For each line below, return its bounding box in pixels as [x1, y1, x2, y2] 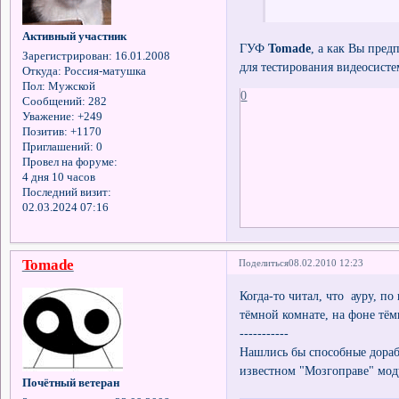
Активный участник [21, 29, 126, 43]
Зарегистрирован [21, 49, 109, 62]
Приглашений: [21, 140, 94, 153]
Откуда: [21, 64, 61, 77]
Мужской [45, 79, 95, 93]
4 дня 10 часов [21, 170, 95, 183]
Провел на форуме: [21, 155, 118, 168]
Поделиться [239, 256, 289, 268]
